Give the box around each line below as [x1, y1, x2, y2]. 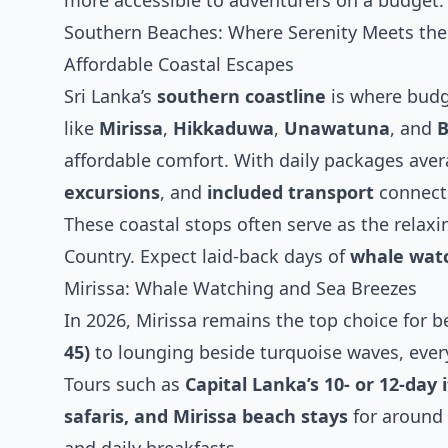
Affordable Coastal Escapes [64, 52, 294, 76]
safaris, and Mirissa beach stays [64, 404, 348, 428]
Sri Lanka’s [64, 84, 157, 108]
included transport [207, 180, 374, 204]
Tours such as [64, 372, 185, 396]
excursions [64, 180, 160, 204]
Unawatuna [284, 116, 390, 140]
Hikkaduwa [173, 116, 274, 140]
